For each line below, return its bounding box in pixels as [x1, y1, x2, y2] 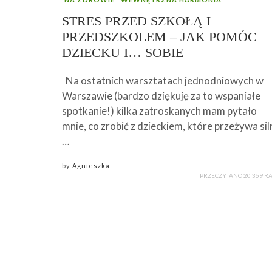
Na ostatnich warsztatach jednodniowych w [62, 73, 263, 87]
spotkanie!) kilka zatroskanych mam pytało [62, 104, 257, 117]
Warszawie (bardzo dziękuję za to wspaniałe [62, 89, 260, 102]
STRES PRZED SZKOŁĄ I [62, 13, 211, 29]
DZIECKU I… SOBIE [62, 44, 183, 60]
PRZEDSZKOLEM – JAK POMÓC [62, 29, 257, 44]
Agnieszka [72, 161, 110, 169]
